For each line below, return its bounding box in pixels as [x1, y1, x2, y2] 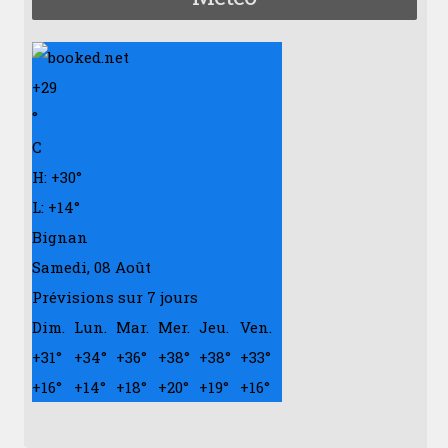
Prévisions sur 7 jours [31, 287, 198, 307]
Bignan [31, 227, 88, 247]
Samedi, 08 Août [31, 257, 151, 277]
